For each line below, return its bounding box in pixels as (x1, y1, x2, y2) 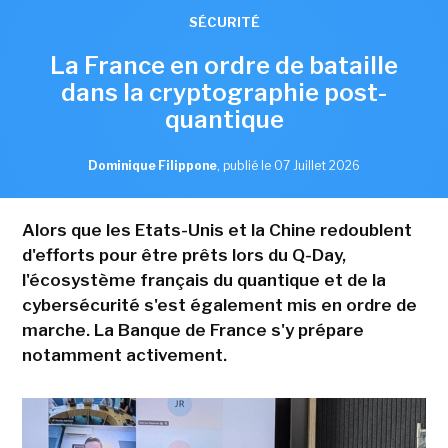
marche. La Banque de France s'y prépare (21, 319, 364, 340)
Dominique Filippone (88, 157, 217, 173)
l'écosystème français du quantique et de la (21, 269, 386, 290)
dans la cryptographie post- (61, 77, 387, 107)
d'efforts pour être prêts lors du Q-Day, (21, 244, 346, 265)
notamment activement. (21, 344, 227, 365)
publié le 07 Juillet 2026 (223, 157, 360, 173)
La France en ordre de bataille (50, 50, 398, 80)
